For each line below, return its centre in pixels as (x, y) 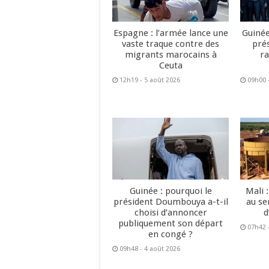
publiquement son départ (171, 224)
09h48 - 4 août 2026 (150, 249)
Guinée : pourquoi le (171, 191)
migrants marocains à (171, 54)
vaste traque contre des (171, 44)
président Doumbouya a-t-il (171, 202)
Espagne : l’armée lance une (171, 33)
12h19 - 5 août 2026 (150, 80)
